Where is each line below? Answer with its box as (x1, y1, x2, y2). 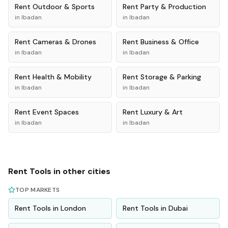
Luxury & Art (140, 107, 183, 117)
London (61, 204, 86, 213)
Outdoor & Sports (33, 2, 95, 11)
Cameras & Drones (33, 37, 96, 46)
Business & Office (140, 37, 199, 46)
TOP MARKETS (15, 186, 60, 194)
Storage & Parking (140, 72, 201, 81)
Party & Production (140, 2, 206, 11)
